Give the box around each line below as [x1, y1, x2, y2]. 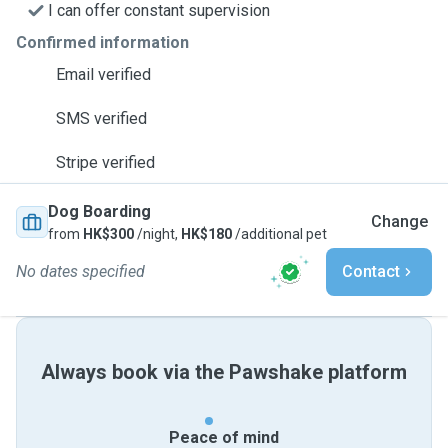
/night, [134, 226, 181, 242]
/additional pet [232, 226, 327, 242]
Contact [342, 262, 400, 281]
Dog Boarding [48, 202, 151, 221]
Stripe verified [56, 153, 155, 172]
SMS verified [56, 109, 147, 128]
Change [371, 212, 428, 231]
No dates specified [16, 262, 145, 281]
